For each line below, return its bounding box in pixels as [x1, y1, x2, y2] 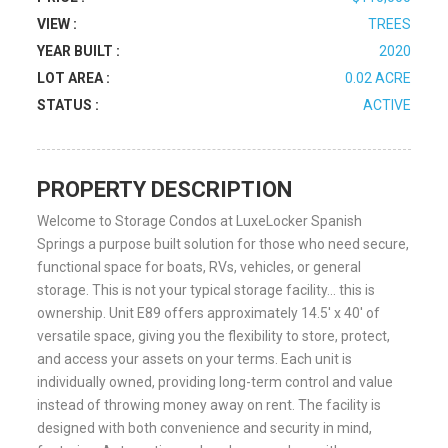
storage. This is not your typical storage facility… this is [37, 282, 376, 298]
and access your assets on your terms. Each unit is [37, 351, 353, 367]
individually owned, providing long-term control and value [37, 374, 394, 390]
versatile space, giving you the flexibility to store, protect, [37, 328, 391, 344]
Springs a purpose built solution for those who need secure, [37, 236, 410, 252]
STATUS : [37, 97, 100, 113]
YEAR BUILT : [37, 43, 121, 59]
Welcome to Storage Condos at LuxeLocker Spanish [37, 213, 363, 229]
